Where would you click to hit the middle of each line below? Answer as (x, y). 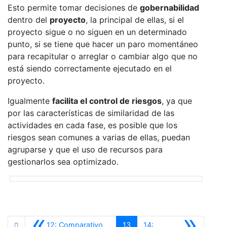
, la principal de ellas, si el (135, 20)
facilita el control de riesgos (107, 101)
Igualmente (30, 101)
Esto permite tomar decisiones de (74, 8)
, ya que (177, 101)
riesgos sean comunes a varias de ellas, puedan (99, 138)
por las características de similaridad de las (91, 113)
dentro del (29, 20)
